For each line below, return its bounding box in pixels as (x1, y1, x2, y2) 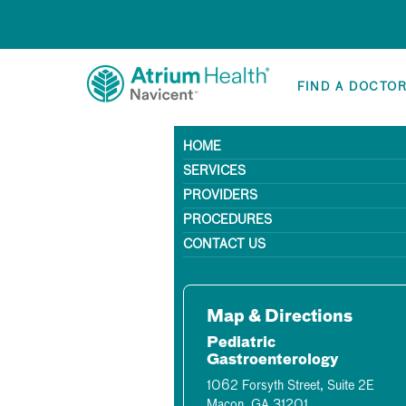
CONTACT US (183, 238, 266, 251)
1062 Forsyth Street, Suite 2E (207, 380, 374, 392)
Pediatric (207, 336, 275, 351)
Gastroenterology (207, 353, 339, 368)
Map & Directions (207, 309, 353, 325)
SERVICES (183, 165, 246, 178)
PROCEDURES (183, 214, 272, 227)
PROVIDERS (183, 189, 257, 202)
